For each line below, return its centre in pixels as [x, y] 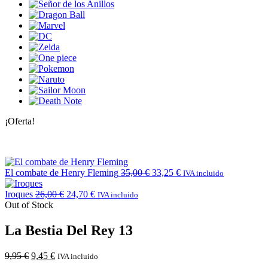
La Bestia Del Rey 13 [69, 230]
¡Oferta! [20, 121]
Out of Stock [29, 205]
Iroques [19, 194]
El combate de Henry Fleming [62, 172]
